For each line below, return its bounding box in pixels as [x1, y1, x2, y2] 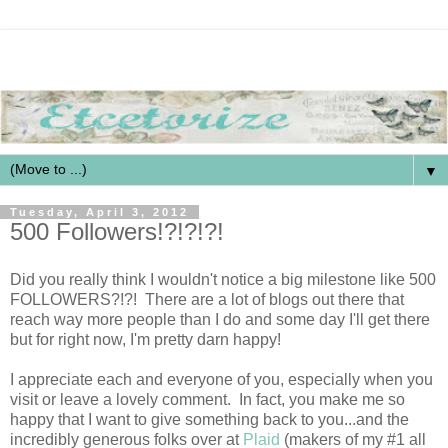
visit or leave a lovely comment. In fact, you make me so [10, 390, 405, 408]
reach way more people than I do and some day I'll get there [10, 310, 430, 328]
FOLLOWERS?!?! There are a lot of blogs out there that [10, 290, 404, 308]
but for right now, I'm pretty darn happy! [10, 330, 281, 348]
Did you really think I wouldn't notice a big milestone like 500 [10, 270, 436, 288]
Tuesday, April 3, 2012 [10, 205, 189, 218]
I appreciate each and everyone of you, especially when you [10, 370, 433, 388]
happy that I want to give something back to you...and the [10, 410, 409, 428]
